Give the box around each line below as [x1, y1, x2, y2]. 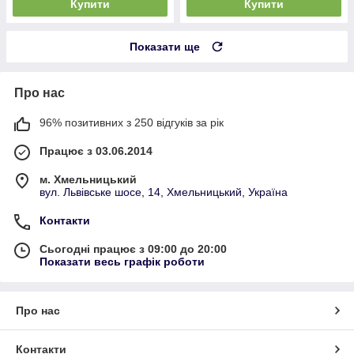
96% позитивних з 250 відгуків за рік [40, 115, 224, 129]
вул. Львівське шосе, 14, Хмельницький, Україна [40, 185, 288, 198]
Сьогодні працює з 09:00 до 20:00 [40, 242, 227, 255]
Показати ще [130, 40, 200, 53]
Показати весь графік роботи [40, 254, 205, 268]
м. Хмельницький [40, 172, 137, 186]
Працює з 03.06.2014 [40, 144, 153, 157]
